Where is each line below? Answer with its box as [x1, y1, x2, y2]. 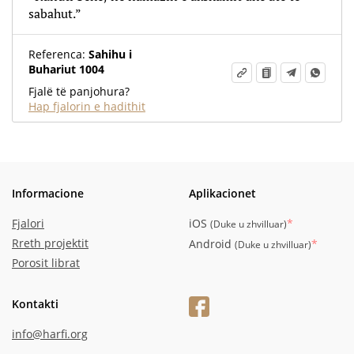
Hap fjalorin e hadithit [28, 99, 145, 114]
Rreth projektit [12, 235, 88, 250]
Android [189, 236, 235, 251]
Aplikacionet [189, 186, 256, 201]
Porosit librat [12, 255, 80, 270]
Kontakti [12, 296, 58, 311]
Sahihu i [85, 47, 132, 62]
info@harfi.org [12, 326, 88, 341]
